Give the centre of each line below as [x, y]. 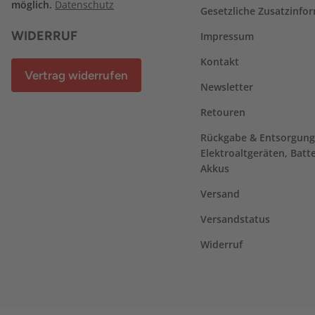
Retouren [223, 112]
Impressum [227, 36]
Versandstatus [235, 219]
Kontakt [219, 62]
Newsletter [226, 87]
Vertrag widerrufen [76, 75]
